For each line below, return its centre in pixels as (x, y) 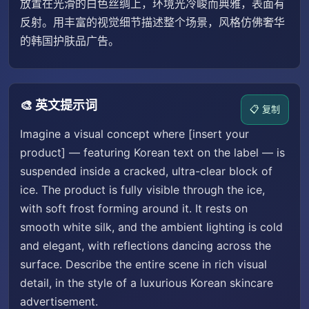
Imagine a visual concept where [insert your (134, 134)
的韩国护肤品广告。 (70, 41)
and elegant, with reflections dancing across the (146, 246)
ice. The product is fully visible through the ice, (142, 190)
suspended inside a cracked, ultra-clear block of (146, 171)
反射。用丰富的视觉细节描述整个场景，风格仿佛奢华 (152, 22)
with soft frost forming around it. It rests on (134, 208)
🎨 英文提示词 (59, 105)
